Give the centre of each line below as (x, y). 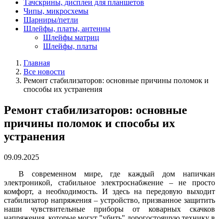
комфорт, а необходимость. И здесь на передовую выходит (109, 191)
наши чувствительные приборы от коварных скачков (109, 209)
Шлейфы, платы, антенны (67, 29)
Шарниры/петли (51, 20)
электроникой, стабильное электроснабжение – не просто (109, 182)
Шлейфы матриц (71, 37)
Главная (37, 63)
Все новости (44, 72)
